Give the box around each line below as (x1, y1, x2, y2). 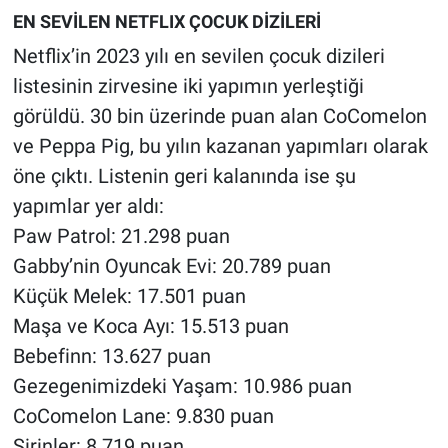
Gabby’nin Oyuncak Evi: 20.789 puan (12, 253, 331, 278)
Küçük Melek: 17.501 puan (12, 283, 246, 308)
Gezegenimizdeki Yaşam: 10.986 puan (12, 373, 352, 398)
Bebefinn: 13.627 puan (12, 343, 211, 368)
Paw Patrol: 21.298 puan (12, 223, 230, 248)
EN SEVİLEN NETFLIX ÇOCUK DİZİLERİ (12, 11, 321, 33)
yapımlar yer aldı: (12, 193, 169, 218)
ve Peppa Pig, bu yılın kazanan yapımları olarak (12, 133, 428, 158)
